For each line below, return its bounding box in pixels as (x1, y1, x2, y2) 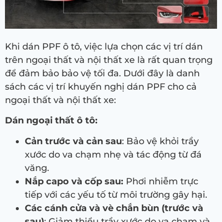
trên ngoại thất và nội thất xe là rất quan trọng (5, 54, 213, 65)
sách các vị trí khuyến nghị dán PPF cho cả (5, 81, 197, 92)
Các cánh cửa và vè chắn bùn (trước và (25, 202, 203, 214)
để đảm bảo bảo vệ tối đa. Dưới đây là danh (5, 67, 200, 79)
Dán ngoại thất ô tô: (5, 115, 98, 126)
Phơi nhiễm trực (123, 175, 198, 187)
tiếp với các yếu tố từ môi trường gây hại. (25, 189, 207, 200)
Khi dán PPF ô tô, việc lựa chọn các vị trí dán (5, 41, 203, 52)
